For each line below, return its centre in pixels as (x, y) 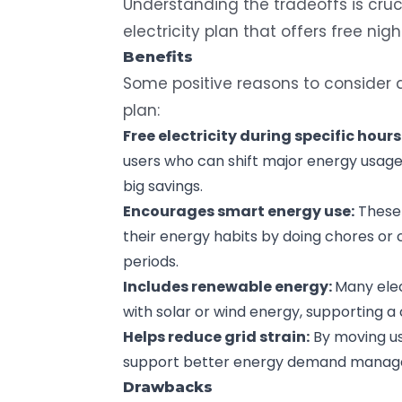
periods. (151, 261)
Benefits (158, 57)
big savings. (163, 186)
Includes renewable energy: (229, 286)
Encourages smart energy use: (239, 211)
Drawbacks (168, 387)
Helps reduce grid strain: (216, 336)
